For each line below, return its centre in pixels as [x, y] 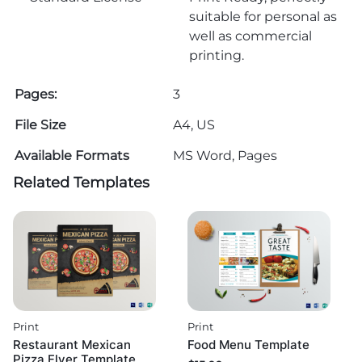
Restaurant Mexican [72, 345]
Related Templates [81, 183]
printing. [217, 56]
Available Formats [72, 156]
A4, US [194, 125]
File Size [40, 125]
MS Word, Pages [225, 156]
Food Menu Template [248, 345]
